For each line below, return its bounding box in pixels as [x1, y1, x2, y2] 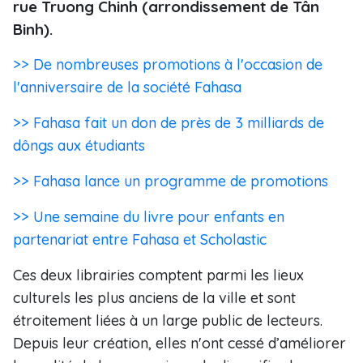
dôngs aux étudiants [13, 136, 145, 155]
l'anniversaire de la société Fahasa [13, 78, 241, 96]
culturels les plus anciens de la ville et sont [13, 288, 296, 307]
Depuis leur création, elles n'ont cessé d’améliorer [13, 334, 346, 352]
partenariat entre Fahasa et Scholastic [13, 230, 267, 249]
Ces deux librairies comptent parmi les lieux [13, 266, 304, 284]
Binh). [13, 19, 53, 39]
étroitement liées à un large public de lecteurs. [13, 311, 322, 330]
